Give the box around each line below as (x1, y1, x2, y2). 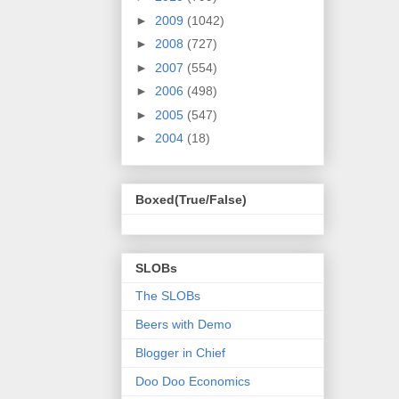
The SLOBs (135, 289, 200, 304)
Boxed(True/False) (135, 191, 247, 207)
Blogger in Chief (135, 346, 225, 361)
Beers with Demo (135, 317, 232, 332)
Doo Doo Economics (135, 374, 250, 389)
